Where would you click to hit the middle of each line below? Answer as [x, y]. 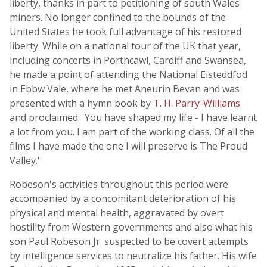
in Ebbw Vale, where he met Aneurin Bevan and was [125, 89]
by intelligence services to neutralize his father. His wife [133, 256]
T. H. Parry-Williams [197, 103]
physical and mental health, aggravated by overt [117, 213]
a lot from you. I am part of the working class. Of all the [132, 132]
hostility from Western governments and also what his [131, 227]
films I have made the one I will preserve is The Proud [128, 146]
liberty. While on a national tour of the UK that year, [125, 46]
